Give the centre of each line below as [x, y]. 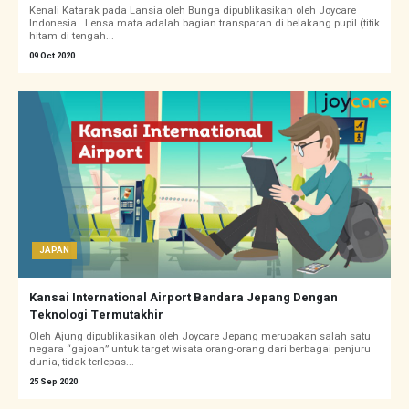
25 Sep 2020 [53, 382]
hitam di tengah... [72, 37]
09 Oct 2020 [52, 56]
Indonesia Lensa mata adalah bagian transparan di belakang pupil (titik [204, 24]
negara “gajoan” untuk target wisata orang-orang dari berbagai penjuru [200, 350]
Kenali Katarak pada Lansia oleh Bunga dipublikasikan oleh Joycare [193, 11]
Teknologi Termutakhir [96, 315]
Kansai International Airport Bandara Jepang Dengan [184, 298]
